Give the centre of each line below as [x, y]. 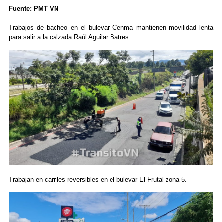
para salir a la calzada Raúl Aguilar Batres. [70, 37]
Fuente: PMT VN [33, 9]
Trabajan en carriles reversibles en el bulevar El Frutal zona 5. [98, 179]
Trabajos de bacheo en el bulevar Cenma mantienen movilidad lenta [111, 28]
